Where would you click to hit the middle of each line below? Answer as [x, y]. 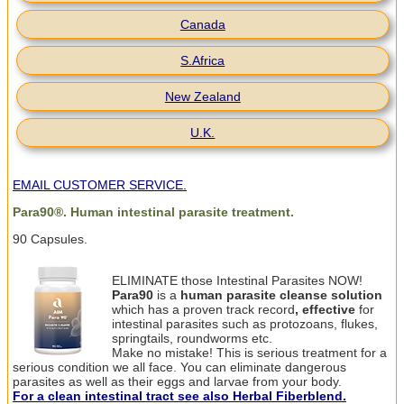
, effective [325, 310]
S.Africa [203, 61]
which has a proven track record [203, 310]
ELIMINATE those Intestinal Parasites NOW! [237, 281]
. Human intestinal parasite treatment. [179, 212]
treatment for [339, 353]
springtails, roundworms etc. [192, 339]
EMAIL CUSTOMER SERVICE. [100, 185]
